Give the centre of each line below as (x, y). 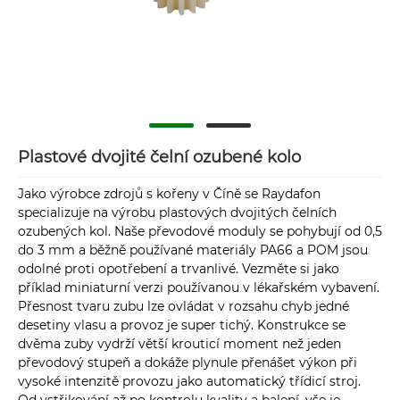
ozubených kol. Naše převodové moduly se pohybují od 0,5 (200, 232)
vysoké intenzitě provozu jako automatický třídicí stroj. (189, 382)
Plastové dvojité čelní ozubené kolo (159, 157)
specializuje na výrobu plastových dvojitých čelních (177, 213)
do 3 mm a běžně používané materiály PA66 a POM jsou (193, 250)
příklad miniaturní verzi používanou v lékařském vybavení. (199, 288)
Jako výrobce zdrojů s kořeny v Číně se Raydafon (169, 194)
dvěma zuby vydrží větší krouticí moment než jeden (179, 344)
